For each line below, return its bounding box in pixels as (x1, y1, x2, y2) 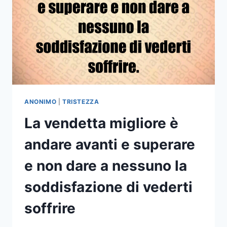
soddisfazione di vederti (24, 178, 193, 196)
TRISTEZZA (62, 98, 99, 106)
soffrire (24, 200, 75, 217)
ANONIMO (24, 98, 57, 106)
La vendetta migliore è (24, 115, 178, 132)
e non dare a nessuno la (24, 157, 187, 175)
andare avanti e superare (24, 136, 195, 154)
